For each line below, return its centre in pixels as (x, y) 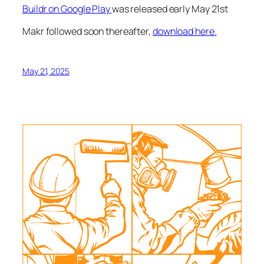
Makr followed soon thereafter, (88, 32)
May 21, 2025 (46, 71)
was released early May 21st (170, 9)
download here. (184, 32)
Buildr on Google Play (67, 9)
